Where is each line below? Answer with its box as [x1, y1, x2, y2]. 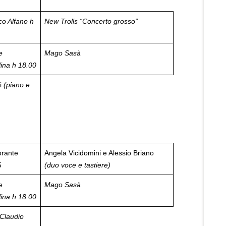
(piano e [4, 81, 30, 89]
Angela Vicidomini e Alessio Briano [44, 149, 154, 157]
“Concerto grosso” [80, 17, 138, 25]
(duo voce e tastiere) [44, 161, 110, 169]
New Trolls [44, 17, 78, 25]
